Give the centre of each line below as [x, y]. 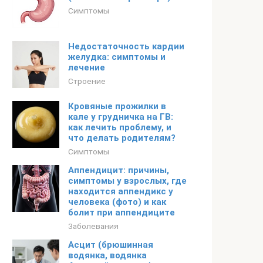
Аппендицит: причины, [119, 170]
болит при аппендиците [122, 213]
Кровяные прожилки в [117, 106]
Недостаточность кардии [126, 46]
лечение [87, 68]
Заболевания [93, 226]
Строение [87, 81]
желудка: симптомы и [117, 57]
